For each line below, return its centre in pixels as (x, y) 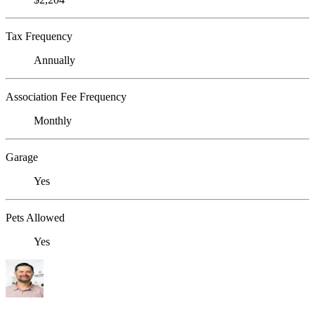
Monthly (53, 120)
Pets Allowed (35, 217)
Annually (54, 60)
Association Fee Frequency (66, 96)
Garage (22, 157)
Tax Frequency (39, 36)
